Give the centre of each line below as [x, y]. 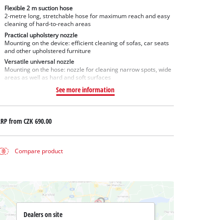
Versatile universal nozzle [39, 62]
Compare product [39, 151]
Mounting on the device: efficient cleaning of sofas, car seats [86, 43]
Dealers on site [43, 214]
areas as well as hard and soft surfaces [57, 78]
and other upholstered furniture [47, 51]
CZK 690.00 [37, 121]
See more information [85, 90]
